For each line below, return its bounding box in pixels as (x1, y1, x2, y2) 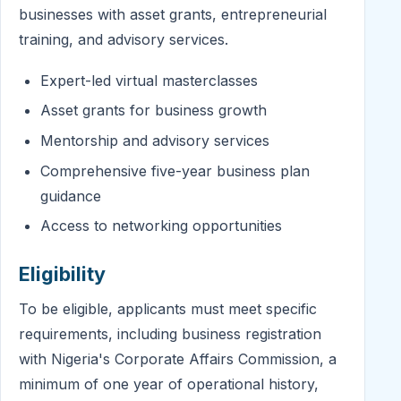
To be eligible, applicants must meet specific (19, 300, 317, 319)
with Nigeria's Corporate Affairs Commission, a (19, 350, 337, 369)
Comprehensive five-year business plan (40, 161, 310, 180)
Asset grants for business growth (40, 101, 267, 120)
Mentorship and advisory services (40, 132, 269, 149)
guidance (40, 186, 101, 205)
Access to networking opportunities (40, 217, 282, 235)
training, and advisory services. (19, 30, 228, 49)
